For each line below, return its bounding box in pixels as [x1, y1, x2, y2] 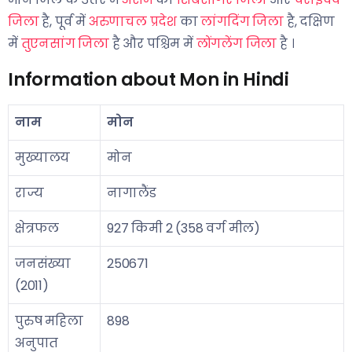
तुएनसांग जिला [20, 35, 110, 53]
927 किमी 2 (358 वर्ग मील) [107, 219, 261, 237]
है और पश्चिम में [109, 35, 196, 53]
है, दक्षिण [284, 13, 335, 31]
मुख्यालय [15, 148, 71, 167]
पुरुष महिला [15, 312, 83, 330]
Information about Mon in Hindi [8, 67, 289, 92]
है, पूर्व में [38, 13, 89, 31]
